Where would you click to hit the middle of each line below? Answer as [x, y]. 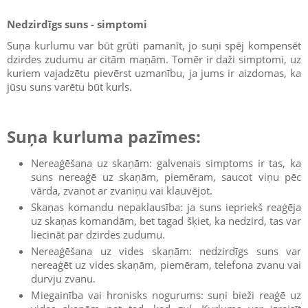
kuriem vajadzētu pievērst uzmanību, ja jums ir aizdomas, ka [154, 73]
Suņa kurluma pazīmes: [104, 136]
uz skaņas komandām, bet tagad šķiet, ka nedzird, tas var [166, 221]
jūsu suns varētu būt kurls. [69, 87]
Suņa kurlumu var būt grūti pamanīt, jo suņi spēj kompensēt [154, 45]
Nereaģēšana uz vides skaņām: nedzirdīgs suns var [166, 251]
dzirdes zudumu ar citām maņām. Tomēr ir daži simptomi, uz [154, 59]
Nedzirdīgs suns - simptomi [77, 24]
